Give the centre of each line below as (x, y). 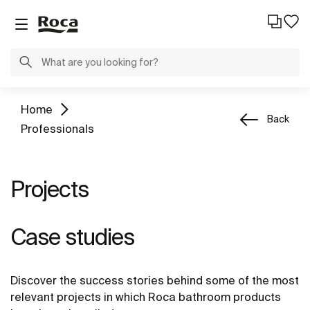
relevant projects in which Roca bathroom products (146, 297)
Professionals (57, 129)
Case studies (72, 237)
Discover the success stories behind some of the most (155, 280)
